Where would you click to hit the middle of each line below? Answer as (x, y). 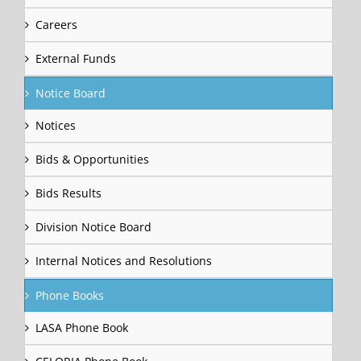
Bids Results (68, 193)
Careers (56, 24)
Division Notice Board (93, 226)
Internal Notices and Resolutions (124, 260)
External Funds (76, 58)
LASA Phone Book (82, 327)
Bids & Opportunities (92, 159)
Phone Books (70, 295)
